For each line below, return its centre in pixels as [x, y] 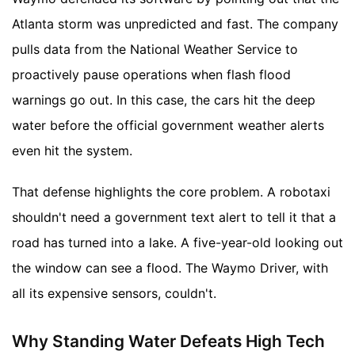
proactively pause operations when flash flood [151, 75]
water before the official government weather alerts [168, 126]
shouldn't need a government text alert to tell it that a [174, 218]
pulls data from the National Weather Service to [155, 50]
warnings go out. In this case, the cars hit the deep [164, 100]
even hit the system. [72, 151]
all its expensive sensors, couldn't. [114, 294]
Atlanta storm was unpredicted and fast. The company [175, 24]
